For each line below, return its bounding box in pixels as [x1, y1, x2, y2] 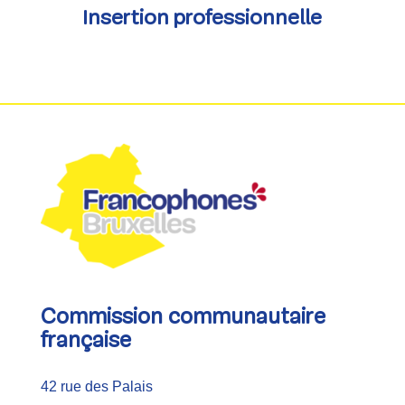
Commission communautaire [40, 306, 325, 329]
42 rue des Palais [40, 378, 153, 394]
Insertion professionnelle [82, 9, 323, 31]
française [40, 330, 131, 353]
